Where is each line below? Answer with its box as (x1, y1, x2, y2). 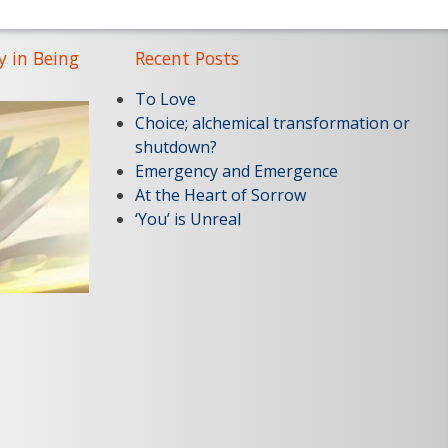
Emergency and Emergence (135, 160, 338, 183)
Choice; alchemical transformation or (135, 112, 410, 135)
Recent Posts (135, 46, 239, 71)
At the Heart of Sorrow (135, 184, 306, 207)
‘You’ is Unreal (135, 208, 241, 231)
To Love (135, 88, 196, 111)
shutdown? (135, 136, 217, 159)
